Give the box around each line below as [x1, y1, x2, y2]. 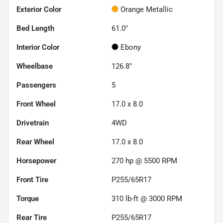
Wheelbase [16, 61, 53, 71]
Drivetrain [16, 118, 49, 127]
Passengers [16, 80, 56, 90]
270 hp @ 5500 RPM [111, 156, 177, 165]
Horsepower [16, 156, 56, 165]
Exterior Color [16, 4, 61, 14]
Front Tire [16, 175, 48, 184]
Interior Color [16, 42, 59, 52]
